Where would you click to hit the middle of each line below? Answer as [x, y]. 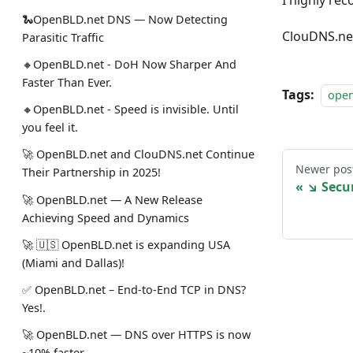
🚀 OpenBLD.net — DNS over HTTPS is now [136, 335]
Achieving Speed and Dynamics [106, 217]
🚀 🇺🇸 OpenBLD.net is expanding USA [126, 244]
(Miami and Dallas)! [73, 262]
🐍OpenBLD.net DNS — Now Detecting [125, 19]
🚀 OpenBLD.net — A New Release [112, 199]
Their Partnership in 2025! [91, 173]
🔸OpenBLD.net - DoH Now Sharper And [129, 65]
